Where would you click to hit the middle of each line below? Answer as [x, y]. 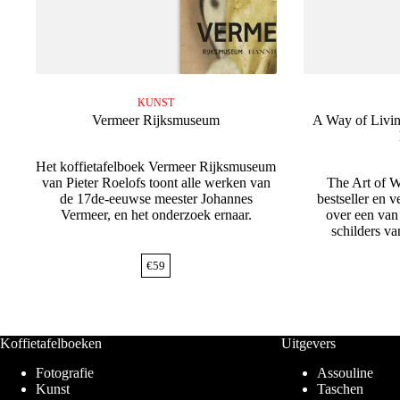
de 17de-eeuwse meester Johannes [156, 199]
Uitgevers [308, 344]
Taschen [340, 389]
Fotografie [65, 373]
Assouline [345, 373]
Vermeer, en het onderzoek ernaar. [156, 215]
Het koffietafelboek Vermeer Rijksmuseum [156, 167]
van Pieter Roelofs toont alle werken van [156, 183]
